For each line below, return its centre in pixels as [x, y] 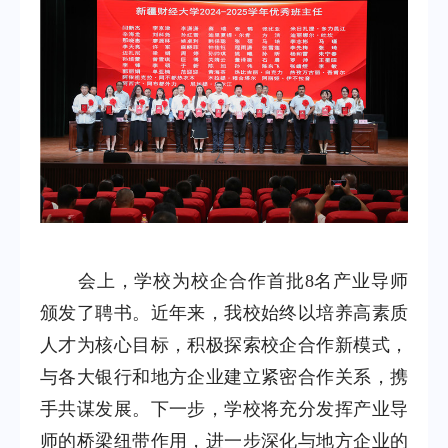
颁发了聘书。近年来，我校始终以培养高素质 [224, 312]
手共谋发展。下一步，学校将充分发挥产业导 [224, 408]
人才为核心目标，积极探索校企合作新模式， [224, 344]
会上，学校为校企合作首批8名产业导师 [224, 280]
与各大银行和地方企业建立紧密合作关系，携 [224, 376]
